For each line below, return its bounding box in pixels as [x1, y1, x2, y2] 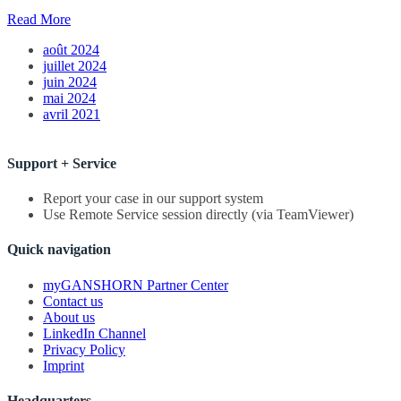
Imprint [43, 357, 84, 373]
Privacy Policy [43, 341, 125, 357]
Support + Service [7, 155, 116, 171]
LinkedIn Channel [43, 325, 146, 341]
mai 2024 [43, 90, 96, 106]
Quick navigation [7, 242, 111, 258]
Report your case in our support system [43, 191, 263, 207]
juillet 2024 [43, 57, 107, 73]
